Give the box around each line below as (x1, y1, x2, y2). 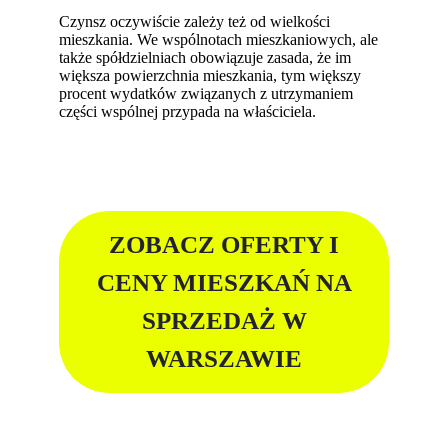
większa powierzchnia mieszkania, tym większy (59, 66, 362, 84)
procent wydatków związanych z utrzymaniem (59, 84, 354, 102)
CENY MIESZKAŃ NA (96, 269, 352, 297)
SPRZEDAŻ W (141, 307, 307, 335)
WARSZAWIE (146, 345, 302, 373)
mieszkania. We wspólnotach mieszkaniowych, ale (59, 30, 379, 48)
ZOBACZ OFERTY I (109, 231, 339, 259)
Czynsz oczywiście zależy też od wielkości (59, 12, 331, 30)
